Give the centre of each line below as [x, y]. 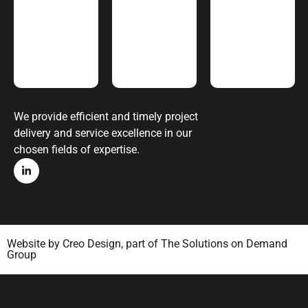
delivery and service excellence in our [103, 133]
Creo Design [92, 244]
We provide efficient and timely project [106, 117]
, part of [141, 244]
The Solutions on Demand [224, 244]
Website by [35, 244]
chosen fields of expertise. [77, 150]
